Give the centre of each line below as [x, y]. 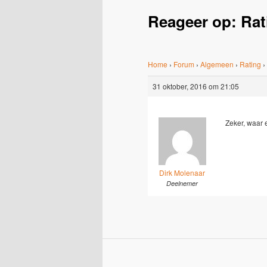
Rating [250, 64]
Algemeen [217, 64]
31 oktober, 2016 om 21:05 [196, 86]
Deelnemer [182, 183]
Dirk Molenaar [182, 172]
